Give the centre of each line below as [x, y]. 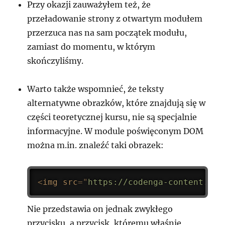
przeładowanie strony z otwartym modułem [115, 19]
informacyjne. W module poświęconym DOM [116, 131]
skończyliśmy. [55, 61]
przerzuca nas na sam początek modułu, [107, 33]
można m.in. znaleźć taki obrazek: [96, 145]
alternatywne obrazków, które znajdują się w [117, 103]
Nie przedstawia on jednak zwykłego [100, 209]
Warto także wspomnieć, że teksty [96, 89]
